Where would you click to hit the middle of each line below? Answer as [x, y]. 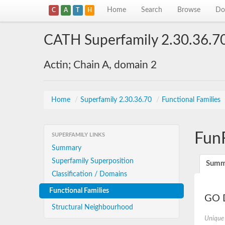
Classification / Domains [89, 174]
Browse [189, 10]
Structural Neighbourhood [92, 207]
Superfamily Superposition [93, 161]
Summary [67, 148]
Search [152, 10]
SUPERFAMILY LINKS [78, 135]
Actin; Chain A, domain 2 [100, 65]
